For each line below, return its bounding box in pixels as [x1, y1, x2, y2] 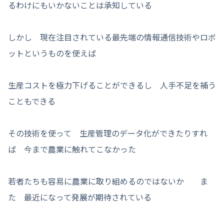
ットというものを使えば [8, 46, 96, 59]
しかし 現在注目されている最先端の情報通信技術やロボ [8, 30, 216, 43]
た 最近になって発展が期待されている [8, 190, 151, 203]
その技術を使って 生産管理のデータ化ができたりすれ [8, 126, 207, 139]
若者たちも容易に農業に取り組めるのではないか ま [8, 174, 208, 187]
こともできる [8, 94, 55, 107]
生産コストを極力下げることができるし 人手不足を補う [8, 78, 216, 91]
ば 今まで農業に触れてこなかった [8, 142, 136, 155]
